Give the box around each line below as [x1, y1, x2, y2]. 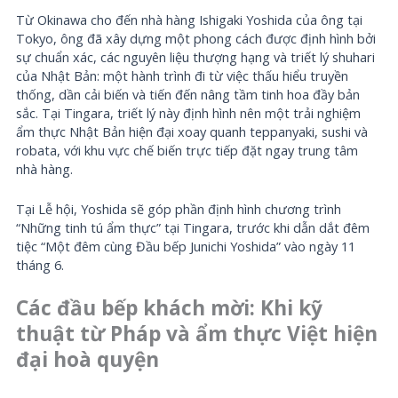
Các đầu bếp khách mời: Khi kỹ [16, 293, 323, 322]
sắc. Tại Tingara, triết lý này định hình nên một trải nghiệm [16, 104, 362, 123]
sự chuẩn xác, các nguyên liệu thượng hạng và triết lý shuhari [16, 48, 376, 67]
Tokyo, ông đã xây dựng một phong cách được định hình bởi [16, 29, 377, 48]
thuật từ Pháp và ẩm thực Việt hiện [16, 319, 378, 347]
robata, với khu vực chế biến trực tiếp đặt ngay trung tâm [16, 141, 359, 160]
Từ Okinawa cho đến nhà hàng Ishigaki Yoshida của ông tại [16, 11, 363, 29]
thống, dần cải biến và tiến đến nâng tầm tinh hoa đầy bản [16, 85, 361, 104]
